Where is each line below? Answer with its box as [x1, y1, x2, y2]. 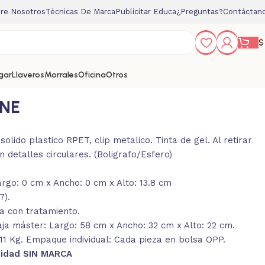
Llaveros [12, 70, 44, 80]
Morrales [44, 70, 78, 80]
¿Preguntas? [176, 7, 223, 16]
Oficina [78, 70, 106, 80]
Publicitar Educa [115, 7, 176, 16]
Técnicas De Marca [46, 7, 115, 16]
